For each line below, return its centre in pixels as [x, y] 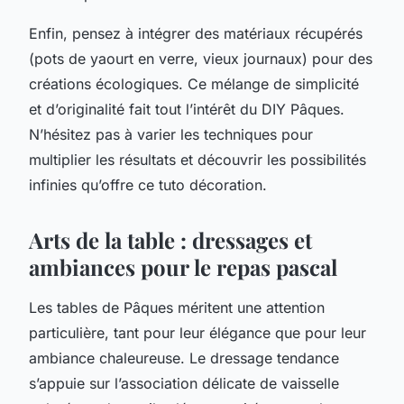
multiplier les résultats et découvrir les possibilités [197, 159]
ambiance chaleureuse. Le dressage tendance [184, 358]
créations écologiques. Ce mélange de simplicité [194, 83]
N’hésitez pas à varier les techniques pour [171, 134]
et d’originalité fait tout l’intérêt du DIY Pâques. [187, 109]
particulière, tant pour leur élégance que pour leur [197, 332]
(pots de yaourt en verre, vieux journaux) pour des [201, 58]
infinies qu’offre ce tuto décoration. [148, 184]
